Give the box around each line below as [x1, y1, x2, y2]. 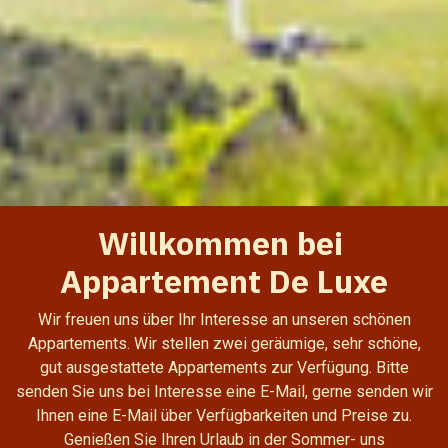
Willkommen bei [97, 221, 351, 264]
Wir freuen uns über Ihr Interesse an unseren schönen [37, 309, 411, 329]
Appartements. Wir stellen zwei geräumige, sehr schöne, [27, 333, 421, 353]
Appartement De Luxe [60, 259, 388, 302]
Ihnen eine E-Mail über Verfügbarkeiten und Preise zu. [36, 405, 412, 425]
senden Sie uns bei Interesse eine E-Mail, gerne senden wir [15, 381, 433, 401]
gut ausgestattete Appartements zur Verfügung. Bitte [39, 357, 409, 377]
